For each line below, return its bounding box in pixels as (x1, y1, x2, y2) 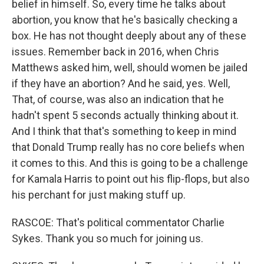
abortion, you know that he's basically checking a (12, 14, 237, 26)
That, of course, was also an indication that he (12, 93, 224, 105)
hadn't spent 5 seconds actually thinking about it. (12, 109, 239, 121)
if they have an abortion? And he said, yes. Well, (12, 77, 230, 90)
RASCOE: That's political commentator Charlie (12, 216, 225, 229)
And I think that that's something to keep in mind (12, 125, 236, 137)
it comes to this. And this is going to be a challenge (12, 157, 248, 169)
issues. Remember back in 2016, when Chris (12, 45, 219, 58)
